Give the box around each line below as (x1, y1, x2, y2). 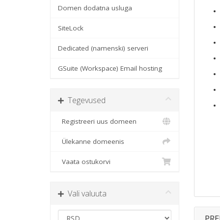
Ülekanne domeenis (58, 137, 124, 146)
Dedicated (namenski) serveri (58, 44, 148, 53)
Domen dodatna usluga (58, 3, 132, 12)
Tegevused (64, 95, 106, 106)
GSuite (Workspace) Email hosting (58, 64, 162, 73)
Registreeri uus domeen (58, 117, 137, 126)
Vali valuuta (64, 188, 107, 199)
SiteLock (58, 24, 83, 32)
